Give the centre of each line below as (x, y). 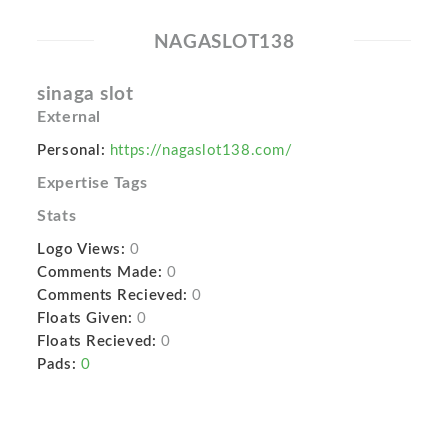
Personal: (71, 150)
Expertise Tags (92, 183)
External (69, 117)
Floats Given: (85, 318)
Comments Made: (100, 272)
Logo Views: (81, 249)
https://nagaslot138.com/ (201, 150)
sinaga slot (85, 94)
